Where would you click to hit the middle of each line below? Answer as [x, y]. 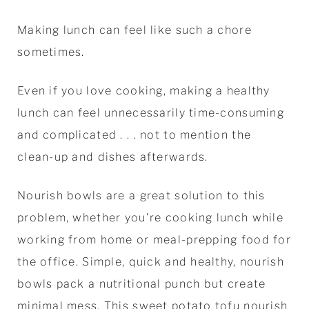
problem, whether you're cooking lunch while [150, 217]
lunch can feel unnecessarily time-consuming [150, 112]
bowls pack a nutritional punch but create [141, 283]
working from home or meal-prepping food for [154, 239]
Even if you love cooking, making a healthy [143, 90]
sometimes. [53, 52]
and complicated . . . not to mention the [134, 134]
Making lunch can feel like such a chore [134, 30]
